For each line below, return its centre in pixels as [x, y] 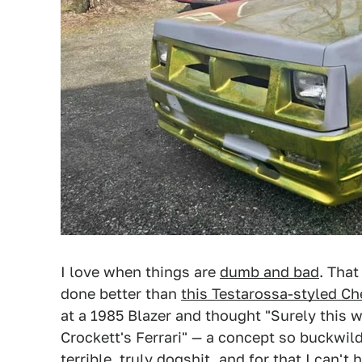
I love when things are [140, 272]
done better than [121, 294]
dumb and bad [269, 272]
